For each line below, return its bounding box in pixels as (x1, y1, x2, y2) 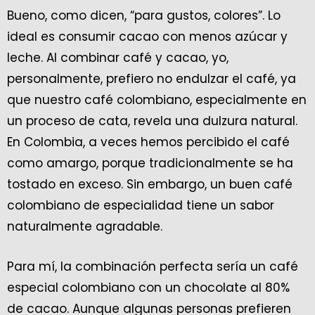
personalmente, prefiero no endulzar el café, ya (7, 70, 296, 88)
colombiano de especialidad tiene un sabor (7, 197, 274, 214)
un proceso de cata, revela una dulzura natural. (7, 112, 297, 130)
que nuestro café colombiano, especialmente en (7, 91, 307, 109)
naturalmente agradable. (7, 218, 162, 236)
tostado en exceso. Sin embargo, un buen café (7, 176, 292, 193)
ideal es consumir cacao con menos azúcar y (7, 28, 288, 46)
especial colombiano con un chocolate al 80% (7, 279, 290, 297)
